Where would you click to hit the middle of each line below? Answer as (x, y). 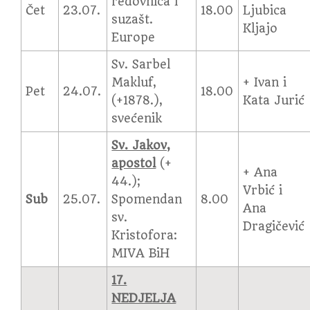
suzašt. (133, 19)
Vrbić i (263, 190)
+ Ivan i (265, 82)
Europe (134, 37)
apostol (134, 163)
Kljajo (261, 28)
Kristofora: (145, 235)
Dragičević (274, 226)
